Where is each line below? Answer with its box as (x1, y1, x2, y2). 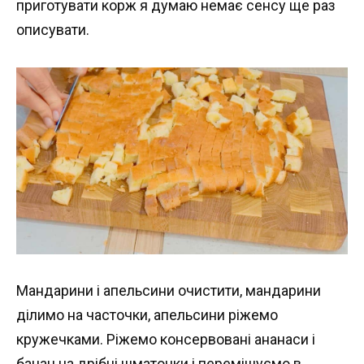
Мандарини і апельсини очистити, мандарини (16, 282, 321, 300)
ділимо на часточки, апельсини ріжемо (16, 306, 278, 324)
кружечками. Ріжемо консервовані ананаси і (16, 331, 315, 349)
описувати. (16, 21, 89, 39)
